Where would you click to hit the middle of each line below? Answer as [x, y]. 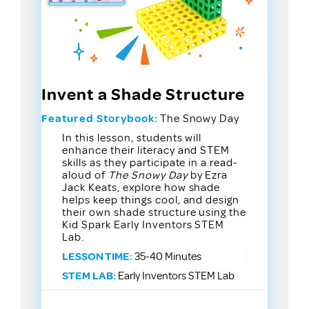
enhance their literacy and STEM [146, 151]
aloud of [85, 176]
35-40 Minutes [167, 257]
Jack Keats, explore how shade [141, 188]
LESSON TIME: [97, 257]
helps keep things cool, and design [151, 200]
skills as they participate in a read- [150, 163]
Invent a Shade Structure [143, 95]
